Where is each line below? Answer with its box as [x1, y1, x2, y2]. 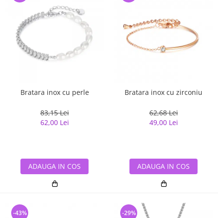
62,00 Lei [40, 118, 69, 127]
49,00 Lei [149, 118, 178, 127]
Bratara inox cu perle [20, 88, 89, 97]
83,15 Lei [40, 108, 69, 118]
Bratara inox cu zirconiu [125, 88, 202, 97]
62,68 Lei [149, 108, 178, 118]
